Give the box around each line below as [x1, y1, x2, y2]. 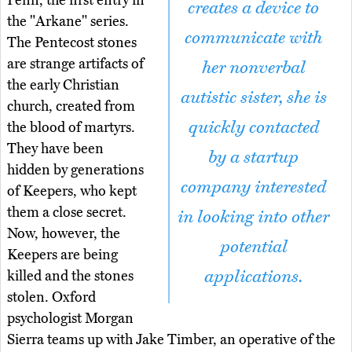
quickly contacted [188, 117, 319, 138]
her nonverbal [201, 57, 306, 79]
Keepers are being [7, 246, 118, 264]
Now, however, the [7, 225, 120, 243]
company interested [181, 177, 326, 198]
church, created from [7, 97, 135, 115]
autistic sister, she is [180, 87, 327, 108]
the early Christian [7, 76, 119, 94]
